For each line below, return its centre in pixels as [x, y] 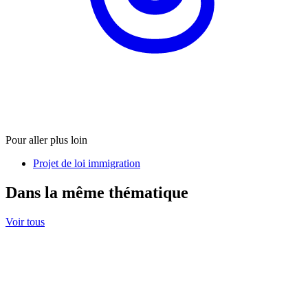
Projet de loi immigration [87, 163]
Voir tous [25, 221]
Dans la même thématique [97, 192]
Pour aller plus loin [46, 140]
